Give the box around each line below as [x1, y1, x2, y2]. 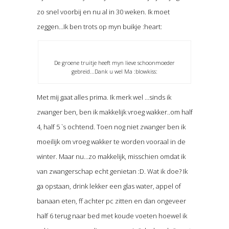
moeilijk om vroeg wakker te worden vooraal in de [36, 137, 186, 147]
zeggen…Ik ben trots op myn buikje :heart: [36, 22, 162, 32]
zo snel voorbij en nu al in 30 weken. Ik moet [36, 7, 170, 17]
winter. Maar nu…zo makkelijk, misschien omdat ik [36, 152, 186, 162]
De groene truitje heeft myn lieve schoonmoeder [54, 59, 175, 67]
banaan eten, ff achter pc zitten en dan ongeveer [36, 196, 186, 206]
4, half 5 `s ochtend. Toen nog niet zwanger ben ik [36, 122, 186, 132]
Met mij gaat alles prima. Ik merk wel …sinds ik [36, 93, 171, 102]
